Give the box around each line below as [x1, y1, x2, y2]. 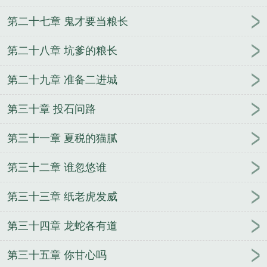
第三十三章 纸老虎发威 [7, 191, 117, 203]
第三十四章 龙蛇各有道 [7, 220, 117, 232]
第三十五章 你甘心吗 [7, 249, 107, 262]
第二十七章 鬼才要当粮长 [7, 15, 128, 28]
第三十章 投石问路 [7, 103, 96, 116]
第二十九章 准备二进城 [7, 74, 117, 86]
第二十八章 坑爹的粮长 [7, 45, 117, 57]
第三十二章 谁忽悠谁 [7, 162, 107, 174]
